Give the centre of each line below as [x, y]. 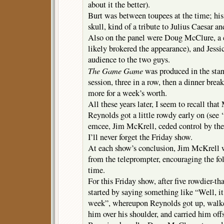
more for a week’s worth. [127, 93]
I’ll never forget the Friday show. [140, 137]
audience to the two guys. [129, 60]
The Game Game [115, 71]
